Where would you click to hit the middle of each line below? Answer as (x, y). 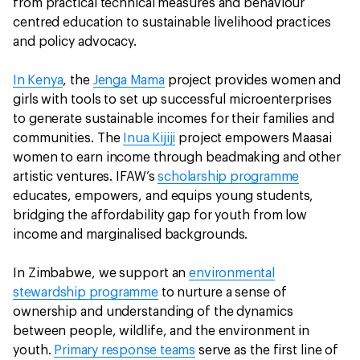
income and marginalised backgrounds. (132, 235)
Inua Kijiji (149, 138)
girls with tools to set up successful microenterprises (172, 100)
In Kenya (38, 80)
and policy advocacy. (76, 42)
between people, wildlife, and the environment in (162, 331)
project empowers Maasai (254, 138)
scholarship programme (229, 177)
